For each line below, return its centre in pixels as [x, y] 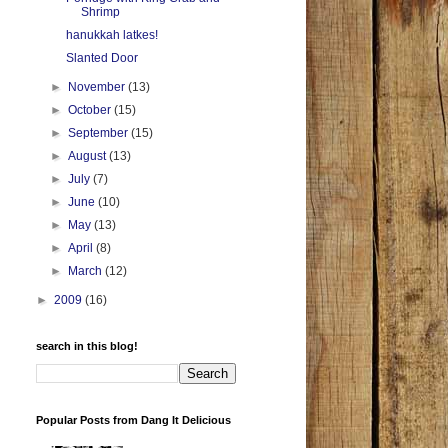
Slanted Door [101, 58]
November [98, 87]
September [100, 133]
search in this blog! [87, 346]
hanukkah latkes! [111, 35]
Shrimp [100, 12]
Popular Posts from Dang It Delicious [133, 420]
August [89, 156]
